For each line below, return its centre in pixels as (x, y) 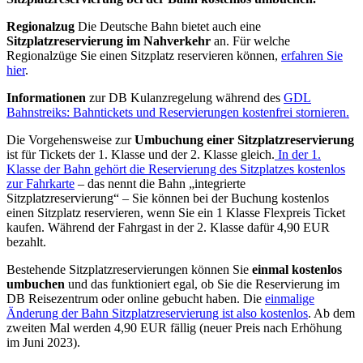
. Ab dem (331, 313)
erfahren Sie (312, 55)
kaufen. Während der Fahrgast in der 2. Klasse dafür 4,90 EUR (168, 227)
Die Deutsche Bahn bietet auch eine (168, 26)
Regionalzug (41, 26)
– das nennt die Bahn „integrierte (160, 183)
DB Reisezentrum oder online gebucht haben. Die (136, 298)
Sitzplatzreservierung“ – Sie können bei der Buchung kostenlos (168, 198)
